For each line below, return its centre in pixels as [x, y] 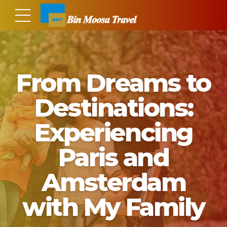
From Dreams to [113, 83]
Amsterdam [113, 182]
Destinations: [113, 107]
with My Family [113, 207]
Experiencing [113, 132]
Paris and [113, 157]
